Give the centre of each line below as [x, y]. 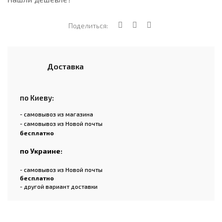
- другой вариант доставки [59, 187]
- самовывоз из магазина [56, 114]
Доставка [65, 66]
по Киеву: [37, 98]
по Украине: [41, 151]
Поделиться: [88, 26]
